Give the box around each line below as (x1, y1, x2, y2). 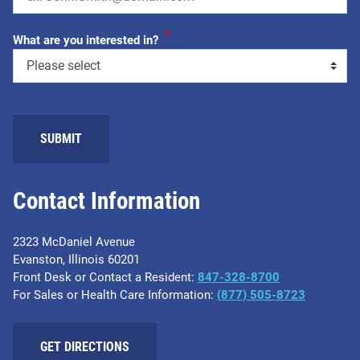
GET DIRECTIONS (40, 338, 129, 354)
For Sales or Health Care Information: (13, 287, 217, 302)
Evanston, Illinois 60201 (13, 252, 140, 267)
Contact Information (13, 186, 200, 215)
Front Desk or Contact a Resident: (13, 269, 198, 284)
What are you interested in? (13, 32, 158, 47)
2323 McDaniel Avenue (13, 234, 135, 249)
